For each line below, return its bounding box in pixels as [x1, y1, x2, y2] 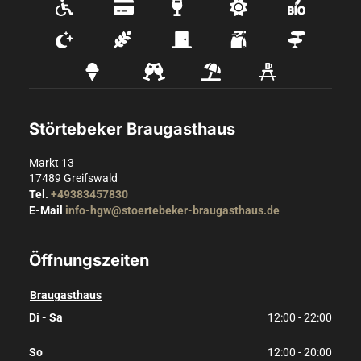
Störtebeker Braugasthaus [29, 119, 235, 139]
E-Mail [29, 203, 63, 217]
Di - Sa [29, 311, 63, 324]
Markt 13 [29, 156, 74, 169]
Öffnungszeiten [29, 251, 149, 270]
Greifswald [64, 172, 118, 185]
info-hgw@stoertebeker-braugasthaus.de [65, 203, 280, 217]
